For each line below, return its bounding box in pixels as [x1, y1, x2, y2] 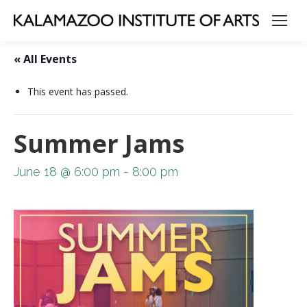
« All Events [14, 51, 77, 66]
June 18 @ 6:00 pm [14, 164, 120, 179]
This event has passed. [27, 85, 128, 98]
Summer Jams [14, 127, 184, 160]
